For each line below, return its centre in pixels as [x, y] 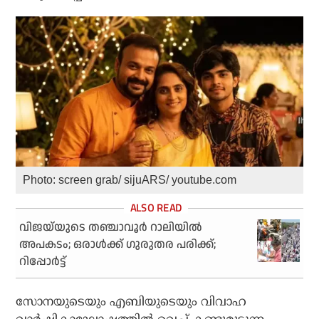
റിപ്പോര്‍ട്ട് [43, 261]
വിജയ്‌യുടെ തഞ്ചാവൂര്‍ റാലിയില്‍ [111, 227]
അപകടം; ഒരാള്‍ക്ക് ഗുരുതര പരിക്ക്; [118, 244]
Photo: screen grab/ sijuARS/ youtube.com [130, 179]
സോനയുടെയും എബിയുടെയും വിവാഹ [131, 301]
